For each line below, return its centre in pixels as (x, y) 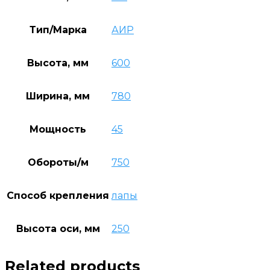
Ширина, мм (58, 96)
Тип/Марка (58, 30)
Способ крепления (58, 195)
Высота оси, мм (58, 228)
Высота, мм (58, 63)
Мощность (58, 129)
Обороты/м (58, 162)
